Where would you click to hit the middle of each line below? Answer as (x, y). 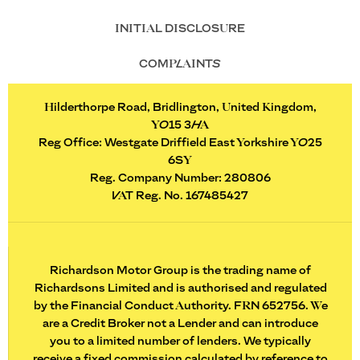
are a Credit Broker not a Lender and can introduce (180, 325)
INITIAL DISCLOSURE (180, 29)
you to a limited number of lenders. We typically (180, 342)
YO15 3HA (180, 126)
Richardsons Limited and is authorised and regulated (180, 289)
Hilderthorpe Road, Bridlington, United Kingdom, (180, 108)
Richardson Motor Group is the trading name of (180, 272)
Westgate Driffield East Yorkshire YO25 (212, 144)
